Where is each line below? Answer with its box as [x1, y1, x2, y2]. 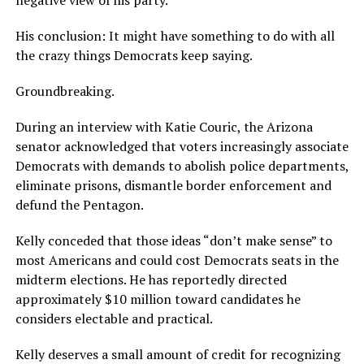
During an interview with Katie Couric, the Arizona [15, 118, 313, 136]
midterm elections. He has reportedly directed [15, 271, 287, 289]
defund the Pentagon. [15, 196, 144, 214]
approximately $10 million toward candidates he [15, 290, 301, 309]
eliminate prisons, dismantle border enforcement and [15, 176, 331, 195]
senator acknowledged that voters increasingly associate [15, 137, 349, 156]
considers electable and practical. [15, 310, 213, 328]
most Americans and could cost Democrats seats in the [15, 251, 339, 270]
